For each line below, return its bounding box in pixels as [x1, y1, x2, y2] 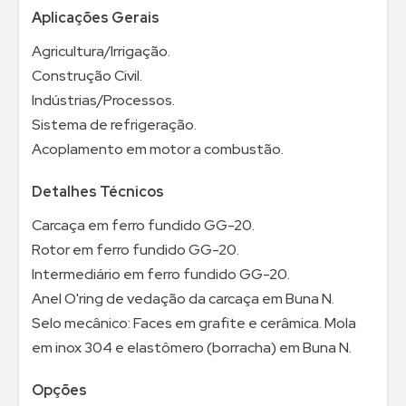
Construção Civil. [32, 65, 142, 85]
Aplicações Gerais [32, 7, 159, 27]
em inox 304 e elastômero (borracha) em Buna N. [32, 337, 352, 357]
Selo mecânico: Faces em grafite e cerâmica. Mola [32, 313, 356, 333]
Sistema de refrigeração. [32, 114, 197, 134]
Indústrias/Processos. [32, 90, 175, 110]
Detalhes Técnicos [32, 181, 164, 201]
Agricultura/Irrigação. [32, 41, 170, 61]
